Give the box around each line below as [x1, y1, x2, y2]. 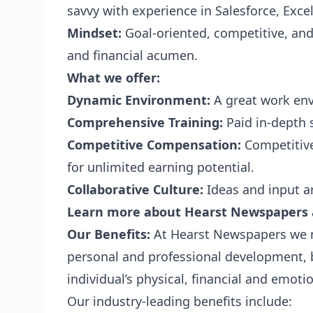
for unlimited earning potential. [67, 159, 254, 175]
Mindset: [67, 24, 122, 41]
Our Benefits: [67, 226, 154, 242]
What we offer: [67, 69, 160, 86]
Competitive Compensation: [67, 136, 241, 153]
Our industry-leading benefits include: [67, 293, 292, 310]
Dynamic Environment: [67, 92, 210, 108]
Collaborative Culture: [67, 181, 203, 198]
